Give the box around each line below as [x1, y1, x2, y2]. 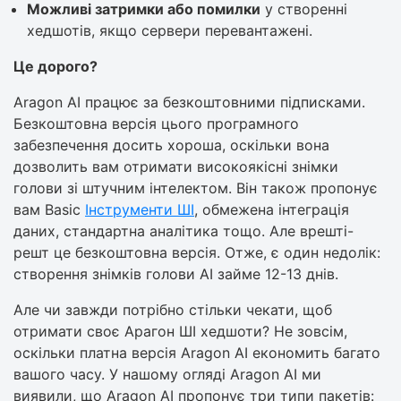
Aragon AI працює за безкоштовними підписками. [13, 92, 365, 111]
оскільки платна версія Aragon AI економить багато [13, 343, 380, 362]
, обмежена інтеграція [194, 200, 349, 218]
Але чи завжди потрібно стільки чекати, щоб [13, 300, 332, 319]
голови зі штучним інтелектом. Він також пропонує [13, 178, 378, 197]
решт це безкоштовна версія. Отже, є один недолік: [13, 243, 380, 261]
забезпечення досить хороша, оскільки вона [13, 135, 329, 154]
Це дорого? [13, 56, 98, 75]
